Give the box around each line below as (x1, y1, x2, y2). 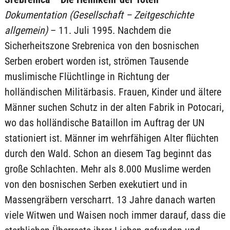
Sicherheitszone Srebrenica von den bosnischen (4, 40, 199, 52)
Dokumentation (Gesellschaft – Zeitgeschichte (4, 9, 194, 21)
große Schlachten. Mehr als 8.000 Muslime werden (4, 163, 211, 175)
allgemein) (4, 24, 48, 36)
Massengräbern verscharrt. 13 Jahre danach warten (4, 194, 216, 206)
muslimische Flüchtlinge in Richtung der (4, 70, 169, 83)
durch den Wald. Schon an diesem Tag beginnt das (4, 147, 212, 160)
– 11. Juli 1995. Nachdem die (47, 24, 171, 36)
